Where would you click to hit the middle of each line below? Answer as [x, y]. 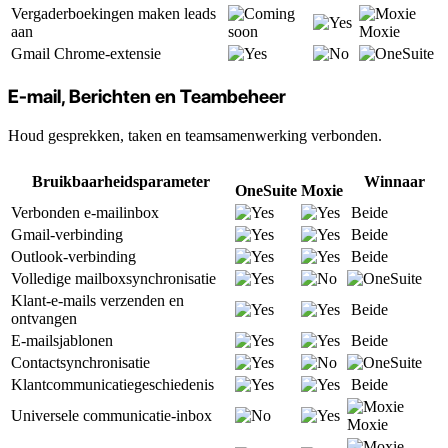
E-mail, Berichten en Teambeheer [147, 96]
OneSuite [266, 190]
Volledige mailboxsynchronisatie [113, 278]
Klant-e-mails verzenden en [97, 300]
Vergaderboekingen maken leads [113, 14]
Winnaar [394, 181]
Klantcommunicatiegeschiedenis [112, 384]
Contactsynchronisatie [80, 362]
